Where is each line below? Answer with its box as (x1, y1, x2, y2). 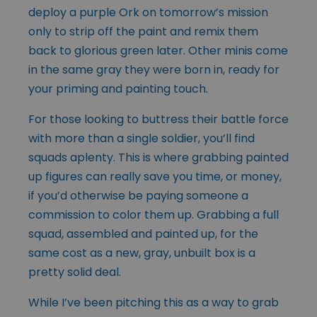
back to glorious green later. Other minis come (28, 42, 288, 59)
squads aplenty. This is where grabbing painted (28, 149, 289, 166)
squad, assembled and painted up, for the (28, 225, 258, 242)
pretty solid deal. (28, 263, 121, 280)
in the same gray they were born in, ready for (28, 61, 279, 78)
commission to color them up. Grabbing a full (28, 206, 279, 223)
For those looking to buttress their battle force (28, 110, 289, 127)
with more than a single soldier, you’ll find (28, 129, 255, 146)
